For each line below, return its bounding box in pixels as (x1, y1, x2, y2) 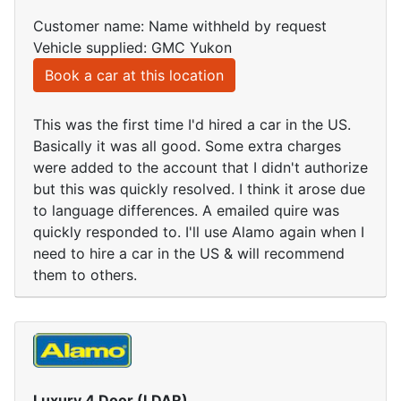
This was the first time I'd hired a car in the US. (33, 115, 351, 134)
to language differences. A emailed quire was (33, 201, 339, 220)
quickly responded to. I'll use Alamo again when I (33, 223, 364, 242)
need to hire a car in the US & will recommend (33, 244, 345, 263)
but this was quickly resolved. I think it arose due (33, 180, 365, 199)
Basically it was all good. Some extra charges (33, 137, 341, 156)
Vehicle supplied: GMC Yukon (33, 38, 232, 57)
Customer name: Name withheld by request (33, 17, 327, 36)
